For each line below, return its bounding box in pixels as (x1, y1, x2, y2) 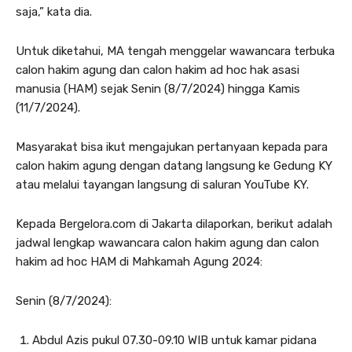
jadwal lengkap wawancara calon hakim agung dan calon (16, 236, 319, 250)
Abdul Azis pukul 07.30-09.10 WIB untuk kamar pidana (32, 333, 317, 347)
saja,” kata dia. (16, 5, 92, 19)
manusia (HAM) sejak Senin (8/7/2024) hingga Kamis (16, 82, 300, 96)
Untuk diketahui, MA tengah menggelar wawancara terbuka (16, 44, 335, 58)
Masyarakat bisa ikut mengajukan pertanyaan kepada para (16, 140, 328, 154)
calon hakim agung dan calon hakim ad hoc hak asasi (16, 63, 299, 77)
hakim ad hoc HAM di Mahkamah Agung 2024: (16, 255, 262, 269)
